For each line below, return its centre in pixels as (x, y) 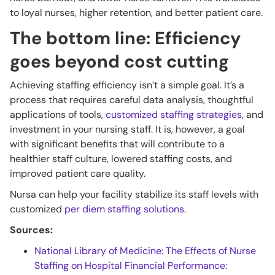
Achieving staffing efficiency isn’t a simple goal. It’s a (127, 85)
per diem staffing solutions (124, 209)
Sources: (31, 230)
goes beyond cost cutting (119, 62)
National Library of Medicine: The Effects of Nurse (145, 251)
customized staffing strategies (174, 115)
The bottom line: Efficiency (125, 38)
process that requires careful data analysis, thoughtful (132, 100)
